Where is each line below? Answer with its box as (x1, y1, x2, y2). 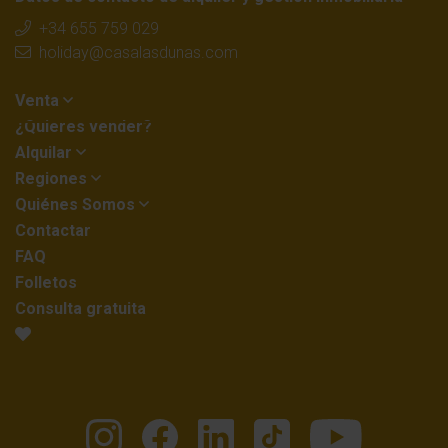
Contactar (15, 220, 91, 240)
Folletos (15, 272, 77, 292)
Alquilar (15, 142, 76, 162)
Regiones (15, 168, 91, 188)
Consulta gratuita (15, 298, 146, 318)
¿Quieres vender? (15, 116, 152, 136)
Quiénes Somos (15, 194, 139, 214)
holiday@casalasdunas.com (39, 42, 238, 62)
